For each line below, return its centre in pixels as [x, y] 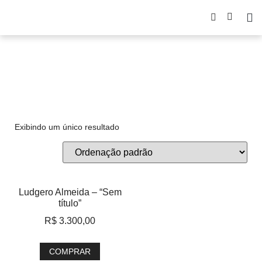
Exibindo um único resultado [67, 127]
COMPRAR [70, 251]
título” [70, 203]
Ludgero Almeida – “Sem [70, 192]
